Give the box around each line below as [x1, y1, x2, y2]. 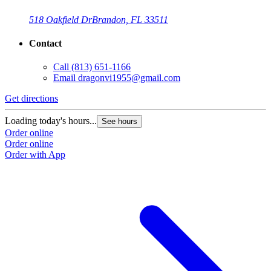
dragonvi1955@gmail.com [78, 73, 180, 83]
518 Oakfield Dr [29, 14, 92, 25]
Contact [29, 38, 62, 49]
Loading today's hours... [5, 116, 97, 126]
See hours [102, 117, 137, 126]
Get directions [5, 93, 58, 104]
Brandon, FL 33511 [92, 14, 168, 25]
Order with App [5, 149, 65, 160]
